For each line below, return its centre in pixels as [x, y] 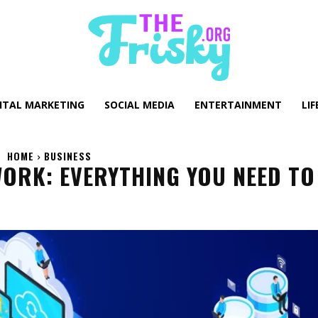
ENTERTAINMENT [238, 105]
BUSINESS [67, 156]
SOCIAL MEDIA [139, 105]
